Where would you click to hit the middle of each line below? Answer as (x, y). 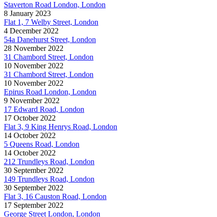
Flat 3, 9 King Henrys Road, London (61, 126)
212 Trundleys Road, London (49, 161)
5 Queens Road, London (42, 144)
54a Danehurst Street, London (50, 39)
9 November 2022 (32, 100)
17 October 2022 (30, 118)
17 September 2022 (34, 205)
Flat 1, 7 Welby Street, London (51, 22)
